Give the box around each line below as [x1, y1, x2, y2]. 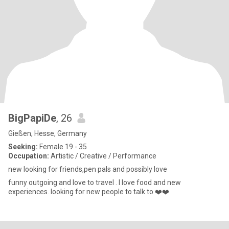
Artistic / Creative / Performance [49, 152, 156, 160]
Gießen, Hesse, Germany [8, 129, 87, 138]
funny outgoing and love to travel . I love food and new [8, 178, 181, 187]
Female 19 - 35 [38, 143, 87, 151]
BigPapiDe [8, 112, 56, 124]
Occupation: [8, 152, 49, 160]
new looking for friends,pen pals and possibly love [8, 165, 167, 173]
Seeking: [8, 143, 38, 151]
